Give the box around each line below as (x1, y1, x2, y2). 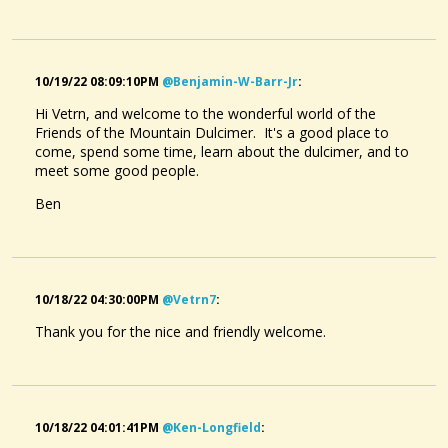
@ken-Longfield (162, 418, 261, 436)
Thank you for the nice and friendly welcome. (35, 321, 326, 341)
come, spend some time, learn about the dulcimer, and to (35, 141, 409, 161)
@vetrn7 (162, 290, 216, 308)
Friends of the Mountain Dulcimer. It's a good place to (35, 122, 389, 142)
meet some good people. (35, 160, 199, 180)
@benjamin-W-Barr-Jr (162, 72, 298, 90)
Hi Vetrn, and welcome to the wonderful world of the (35, 103, 376, 123)
